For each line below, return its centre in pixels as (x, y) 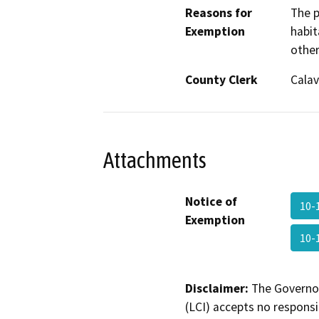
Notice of (211, 201)
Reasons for (219, 13)
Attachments (155, 160)
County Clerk (221, 80)
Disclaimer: (217, 288)
